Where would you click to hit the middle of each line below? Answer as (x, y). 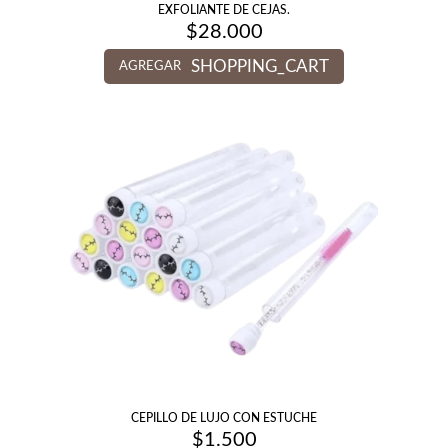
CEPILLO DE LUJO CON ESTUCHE (224, 418)
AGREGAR (150, 66)
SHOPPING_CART (260, 66)
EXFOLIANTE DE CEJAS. (224, 10)
